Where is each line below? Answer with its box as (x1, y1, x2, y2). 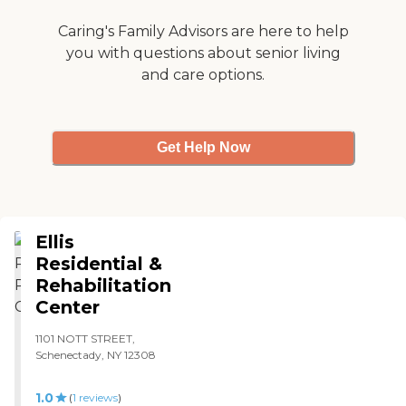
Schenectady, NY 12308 (35, 347, 157, 362)
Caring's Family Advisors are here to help (57, 22, 349, 40)
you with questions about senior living (65, 43, 341, 62)
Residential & (35, 252, 163, 275)
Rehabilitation (35, 274, 172, 296)
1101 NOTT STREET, (35, 331, 136, 345)
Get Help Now (156, 140, 250, 156)
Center (35, 295, 101, 318)
